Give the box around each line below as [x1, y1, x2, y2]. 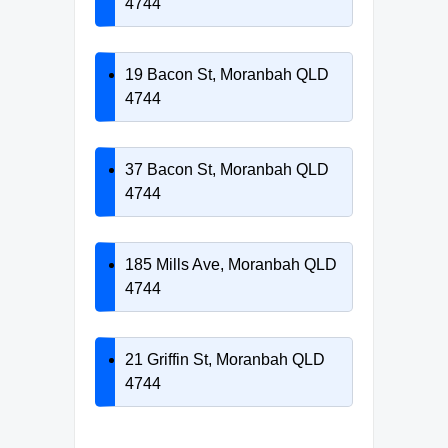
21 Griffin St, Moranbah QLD [125, 350, 325, 368]
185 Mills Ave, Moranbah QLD [125, 255, 337, 273]
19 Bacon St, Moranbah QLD [125, 65, 329, 83]
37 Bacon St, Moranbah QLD [125, 160, 329, 178]
